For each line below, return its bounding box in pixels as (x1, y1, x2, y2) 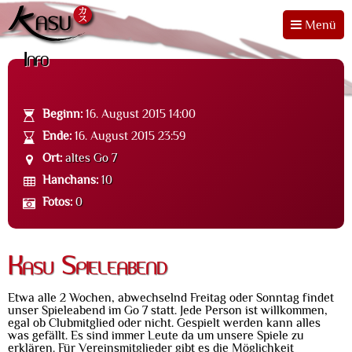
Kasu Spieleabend (8, 254, 167, 279)
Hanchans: (42, 174, 99, 186)
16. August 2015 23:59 (71, 130, 186, 142)
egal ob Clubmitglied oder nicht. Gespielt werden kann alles (8, 317, 321, 329)
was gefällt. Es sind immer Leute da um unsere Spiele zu (8, 329, 304, 342)
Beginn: (42, 108, 83, 120)
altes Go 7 (65, 152, 118, 164)
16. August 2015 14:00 (82, 108, 196, 120)
